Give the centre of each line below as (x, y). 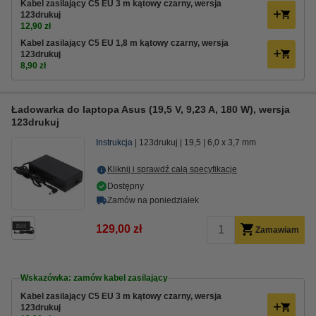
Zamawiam (277, 230)
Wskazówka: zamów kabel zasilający (94, 278)
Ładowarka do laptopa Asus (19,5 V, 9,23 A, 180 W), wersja (151, 109)
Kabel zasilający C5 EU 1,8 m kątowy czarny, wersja (124, 43)
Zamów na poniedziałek (153, 200)
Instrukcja (114, 142)
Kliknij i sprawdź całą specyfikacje (172, 169)
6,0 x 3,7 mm (232, 142)
